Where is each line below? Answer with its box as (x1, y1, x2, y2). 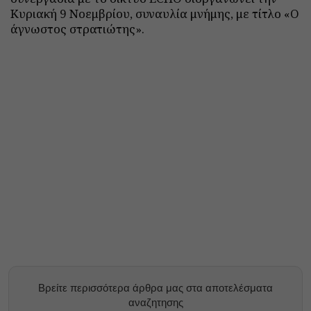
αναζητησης (128, 296, 183, 308)
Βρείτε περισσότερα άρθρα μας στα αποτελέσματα (38, 281, 273, 294)
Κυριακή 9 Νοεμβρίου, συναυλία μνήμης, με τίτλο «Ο (10, 6, 299, 22)
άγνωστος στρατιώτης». (10, 21, 144, 37)
